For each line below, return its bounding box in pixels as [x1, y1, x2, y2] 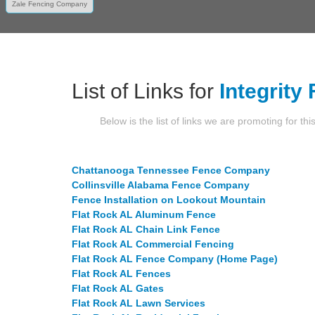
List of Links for [72, 79, 219, 103]
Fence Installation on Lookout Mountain [72, 194, 266, 205]
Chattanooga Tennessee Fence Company [72, 165, 270, 176]
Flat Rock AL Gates [72, 283, 164, 294]
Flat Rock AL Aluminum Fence [72, 209, 216, 220]
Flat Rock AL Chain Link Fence [72, 224, 220, 235]
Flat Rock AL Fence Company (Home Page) [72, 253, 278, 264]
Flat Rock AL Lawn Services [72, 297, 205, 309]
